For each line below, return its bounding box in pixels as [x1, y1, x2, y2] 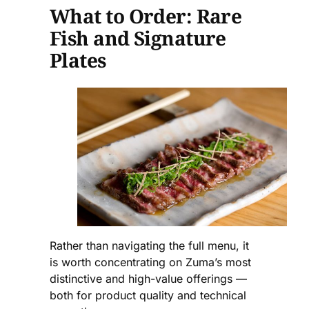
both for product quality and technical [50, 288, 246, 303]
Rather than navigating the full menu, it [50, 239, 249, 253]
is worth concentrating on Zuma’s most [50, 255, 251, 270]
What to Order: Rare [50, 3, 242, 30]
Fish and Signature [50, 25, 226, 52]
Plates [50, 47, 106, 74]
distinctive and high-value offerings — [50, 272, 247, 286]
